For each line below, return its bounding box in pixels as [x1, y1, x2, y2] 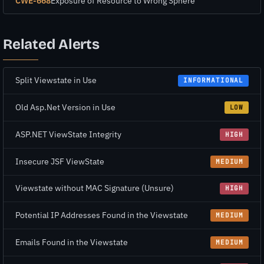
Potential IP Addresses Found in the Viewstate [15, 210, 188, 221]
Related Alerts [3, 36, 100, 53]
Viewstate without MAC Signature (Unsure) [15, 183, 174, 194]
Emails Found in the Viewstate [15, 236, 128, 247]
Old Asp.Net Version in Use [15, 102, 115, 113]
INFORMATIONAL [183, 76, 244, 85]
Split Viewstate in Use [15, 75, 97, 86]
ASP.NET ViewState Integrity [15, 128, 121, 140]
